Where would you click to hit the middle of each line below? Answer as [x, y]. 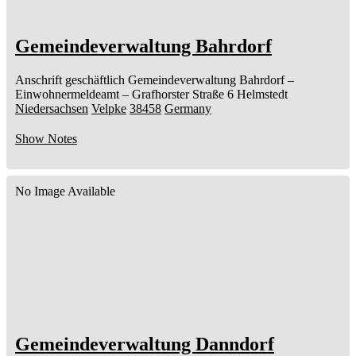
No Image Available [65, 192]
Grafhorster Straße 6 [183, 95]
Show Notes [46, 139]
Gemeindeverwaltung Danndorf [145, 344]
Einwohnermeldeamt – [72, 95]
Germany [188, 109]
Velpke [109, 109]
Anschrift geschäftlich [70, 80]
